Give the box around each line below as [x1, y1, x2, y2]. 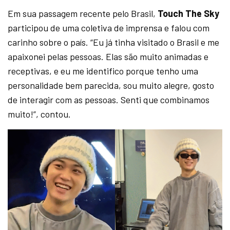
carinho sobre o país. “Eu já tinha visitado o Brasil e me [8, 36, 220, 48]
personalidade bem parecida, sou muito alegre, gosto [8, 80, 215, 91]
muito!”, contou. [8, 108, 71, 120]
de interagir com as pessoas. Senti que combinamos [8, 94, 210, 106]
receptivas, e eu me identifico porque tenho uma [8, 65, 199, 77]
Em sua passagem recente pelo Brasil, [8, 8, 158, 20]
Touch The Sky [158, 8, 220, 20]
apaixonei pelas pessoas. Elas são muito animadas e [8, 51, 209, 63]
